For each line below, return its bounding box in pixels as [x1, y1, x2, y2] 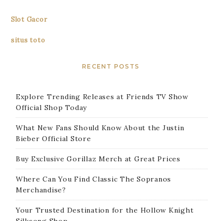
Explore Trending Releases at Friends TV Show [15, 92, 188, 102]
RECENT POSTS [82, 63, 139, 71]
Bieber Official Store [15, 134, 91, 144]
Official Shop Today [15, 103, 87, 112]
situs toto [10, 36, 45, 45]
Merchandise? [15, 185, 66, 195]
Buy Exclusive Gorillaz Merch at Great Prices [15, 154, 181, 164]
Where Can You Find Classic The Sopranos [15, 175, 172, 184]
